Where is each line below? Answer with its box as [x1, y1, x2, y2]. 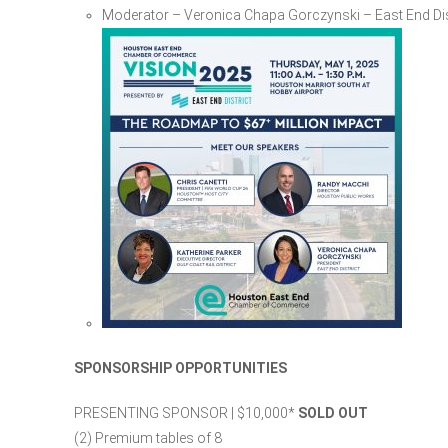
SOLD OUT [298, 404, 368, 421]
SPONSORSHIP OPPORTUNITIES [74, 359, 287, 376]
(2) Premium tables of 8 [74, 429, 222, 446]
